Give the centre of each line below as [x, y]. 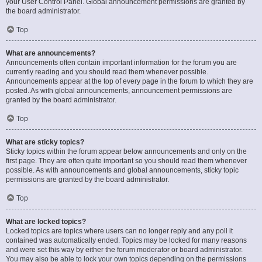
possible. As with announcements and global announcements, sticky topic [122, 170]
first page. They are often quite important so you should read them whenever [126, 161]
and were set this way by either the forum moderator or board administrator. [124, 250]
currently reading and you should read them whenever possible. [107, 72]
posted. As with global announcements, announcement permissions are [119, 91]
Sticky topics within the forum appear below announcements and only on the [126, 151]
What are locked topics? [46, 222]
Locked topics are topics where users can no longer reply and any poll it [119, 231]
